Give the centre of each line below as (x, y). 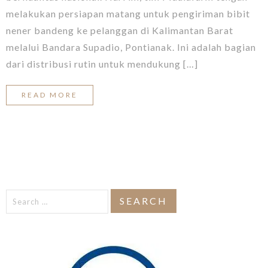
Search (21, 197)
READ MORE (50, 95)
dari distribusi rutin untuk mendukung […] (102, 63)
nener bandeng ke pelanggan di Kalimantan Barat (120, 30)
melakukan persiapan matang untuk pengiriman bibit (128, 13)
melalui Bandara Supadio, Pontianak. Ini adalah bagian (131, 47)
